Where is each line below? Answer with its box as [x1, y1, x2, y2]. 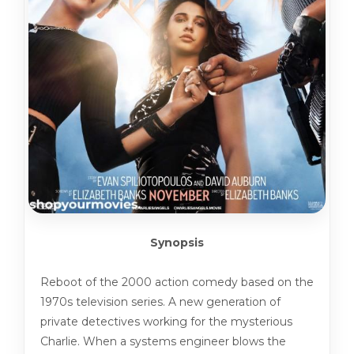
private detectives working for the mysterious [40, 314, 292, 330]
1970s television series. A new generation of [40, 295, 281, 310]
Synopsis [150, 235, 204, 250]
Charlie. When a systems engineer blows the [40, 334, 286, 349]
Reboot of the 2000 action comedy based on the [40, 275, 314, 290]
